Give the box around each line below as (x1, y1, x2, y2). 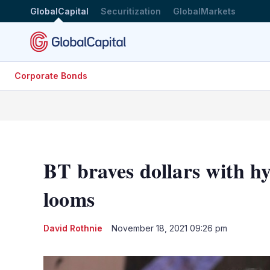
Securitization (101, 5, 161, 16)
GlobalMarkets (173, 5, 236, 16)
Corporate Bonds (14, 71, 87, 81)
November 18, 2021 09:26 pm (111, 222, 227, 233)
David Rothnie (43, 222, 102, 233)
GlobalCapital (30, 5, 89, 16)
